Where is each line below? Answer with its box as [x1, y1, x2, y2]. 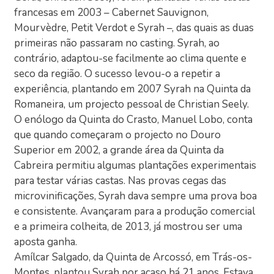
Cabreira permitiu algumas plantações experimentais [14, 158, 257, 172]
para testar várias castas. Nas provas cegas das [14, 173, 227, 188]
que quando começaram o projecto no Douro [14, 127, 221, 142]
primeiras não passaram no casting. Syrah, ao [14, 35, 220, 50]
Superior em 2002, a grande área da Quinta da [14, 143, 224, 157]
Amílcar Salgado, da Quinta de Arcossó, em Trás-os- [14, 250, 253, 264]
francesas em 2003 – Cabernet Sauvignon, [14, 5, 209, 20]
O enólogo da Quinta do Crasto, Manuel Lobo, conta [14, 112, 253, 127]
